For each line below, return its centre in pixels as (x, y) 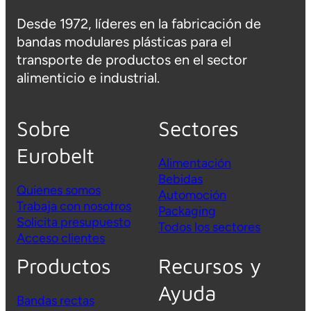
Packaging (187, 211)
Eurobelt (56, 155)
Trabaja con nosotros (74, 207)
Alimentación (195, 163)
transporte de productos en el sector (132, 60)
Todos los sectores (209, 227)
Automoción (192, 195)
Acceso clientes (61, 238)
